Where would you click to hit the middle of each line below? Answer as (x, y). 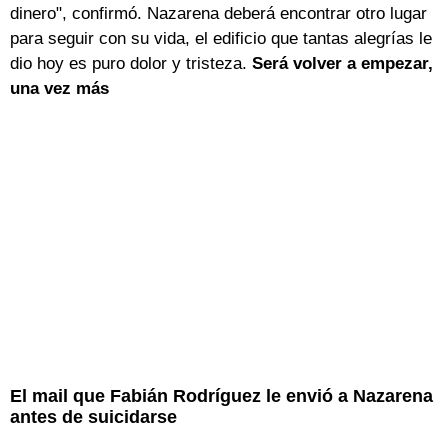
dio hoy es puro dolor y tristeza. (131, 64)
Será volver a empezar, (342, 64)
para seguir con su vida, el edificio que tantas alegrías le (221, 39)
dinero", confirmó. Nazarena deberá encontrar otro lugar (218, 14)
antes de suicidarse (93, 417)
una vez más (59, 89)
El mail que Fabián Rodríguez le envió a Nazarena (221, 396)
